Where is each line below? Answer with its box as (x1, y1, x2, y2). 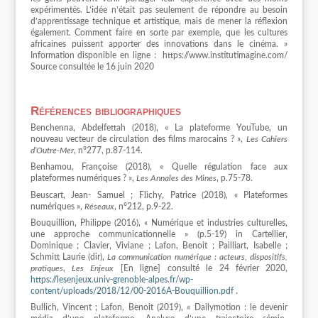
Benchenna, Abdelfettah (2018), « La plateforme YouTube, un (30, 124, 288, 133)
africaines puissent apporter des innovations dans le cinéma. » (30, 40, 288, 49)
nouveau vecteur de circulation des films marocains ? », (30, 135, 246, 144)
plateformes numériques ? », (30, 174, 136, 183)
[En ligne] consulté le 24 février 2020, (114, 263, 288, 273)
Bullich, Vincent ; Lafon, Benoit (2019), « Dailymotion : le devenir (30, 303, 288, 312)
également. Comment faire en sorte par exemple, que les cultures (30, 28, 288, 38)
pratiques (30, 263, 63, 273)
